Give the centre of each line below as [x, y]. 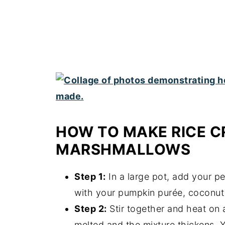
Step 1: [90, 177]
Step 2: [91, 209]
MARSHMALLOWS [123, 150]
